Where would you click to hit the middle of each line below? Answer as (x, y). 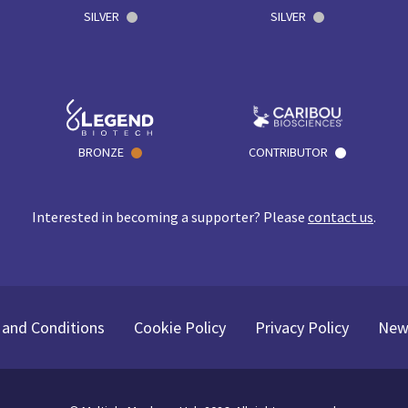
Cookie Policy (179, 328)
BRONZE (102, 153)
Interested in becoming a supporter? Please (169, 217)
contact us (340, 217)
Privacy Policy (301, 328)
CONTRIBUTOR (289, 153)
